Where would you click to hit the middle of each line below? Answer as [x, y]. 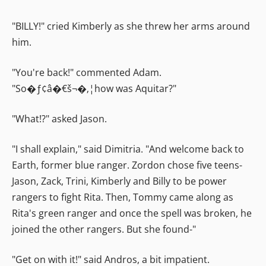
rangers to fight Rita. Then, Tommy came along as [123, 197]
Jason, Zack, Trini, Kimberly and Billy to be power [119, 181]
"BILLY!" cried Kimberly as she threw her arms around [131, 26]
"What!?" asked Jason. [59, 118]
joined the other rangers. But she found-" [104, 229]
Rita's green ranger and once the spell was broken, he [132, 213]
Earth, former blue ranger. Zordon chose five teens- [127, 165]
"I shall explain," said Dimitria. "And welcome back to [128, 149]
